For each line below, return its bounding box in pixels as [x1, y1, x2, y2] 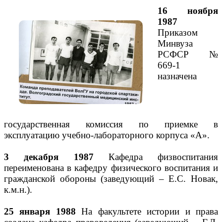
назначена [158, 71, 197, 81]
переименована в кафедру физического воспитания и [4, 163, 218, 173]
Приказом [158, 27, 198, 38]
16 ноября [158, 5, 218, 16]
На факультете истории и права [75, 206, 219, 217]
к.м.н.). [4, 184, 32, 195]
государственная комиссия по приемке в [4, 119, 218, 129]
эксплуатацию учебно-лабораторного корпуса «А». [4, 130, 210, 140]
